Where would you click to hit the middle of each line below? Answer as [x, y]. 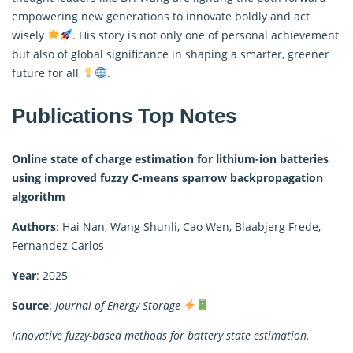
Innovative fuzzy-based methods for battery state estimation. [161, 335]
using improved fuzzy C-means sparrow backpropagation [167, 177]
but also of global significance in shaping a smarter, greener [171, 54]
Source [30, 305]
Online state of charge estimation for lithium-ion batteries [170, 158]
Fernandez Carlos [58, 245]
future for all [47, 72]
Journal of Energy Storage [118, 305]
